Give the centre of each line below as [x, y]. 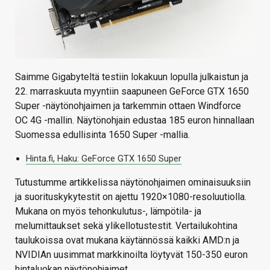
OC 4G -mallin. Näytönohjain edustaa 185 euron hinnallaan [135, 121]
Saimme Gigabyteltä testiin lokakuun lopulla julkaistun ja [132, 77]
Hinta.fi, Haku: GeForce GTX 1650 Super [104, 159]
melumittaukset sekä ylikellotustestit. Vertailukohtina [126, 226]
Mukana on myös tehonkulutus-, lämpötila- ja [108, 212]
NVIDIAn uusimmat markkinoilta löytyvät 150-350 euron [131, 255]
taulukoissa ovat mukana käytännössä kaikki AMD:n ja [127, 240]
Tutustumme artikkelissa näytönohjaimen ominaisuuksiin [133, 183]
